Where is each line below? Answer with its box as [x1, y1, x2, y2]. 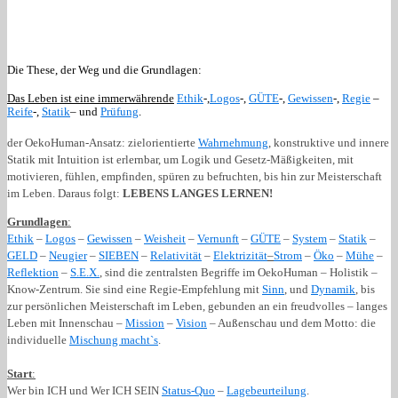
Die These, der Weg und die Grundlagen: [7, 62, 202, 76]
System [292, 231, 327, 245]
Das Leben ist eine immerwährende [7, 92, 174, 106]
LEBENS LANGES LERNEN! [123, 186, 275, 200]
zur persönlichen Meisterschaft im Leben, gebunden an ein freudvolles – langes [7, 298, 387, 313]
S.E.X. [70, 265, 99, 279]
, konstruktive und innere [268, 135, 389, 149]
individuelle [7, 332, 69, 346]
